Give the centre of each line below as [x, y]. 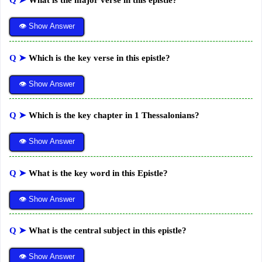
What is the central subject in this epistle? [108, 231]
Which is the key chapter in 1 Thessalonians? [114, 116]
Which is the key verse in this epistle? [99, 58]
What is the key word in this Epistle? [98, 173]
